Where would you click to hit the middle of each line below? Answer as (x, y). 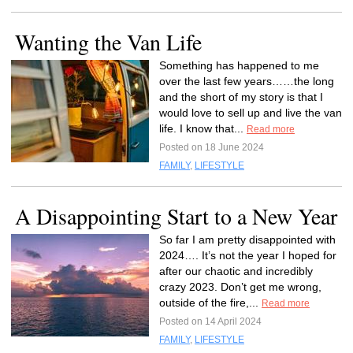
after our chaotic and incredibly (236, 271)
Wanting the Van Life (108, 42)
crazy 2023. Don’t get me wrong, (240, 287)
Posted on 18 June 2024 (212, 147)
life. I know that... (203, 128)
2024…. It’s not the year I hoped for (248, 255)
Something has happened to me (239, 65)
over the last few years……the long (247, 81)
